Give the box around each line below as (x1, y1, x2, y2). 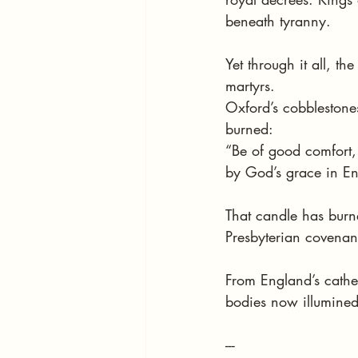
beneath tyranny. (225, 11, 331, 30)
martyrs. (225, 76, 275, 95)
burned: (225, 119, 273, 138)
